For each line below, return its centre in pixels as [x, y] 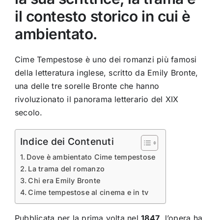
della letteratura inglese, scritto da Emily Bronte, [106, 73]
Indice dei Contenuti [67, 142]
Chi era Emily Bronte [64, 181]
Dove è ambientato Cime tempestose [91, 157]
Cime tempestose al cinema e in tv [88, 192]
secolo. [28, 113]
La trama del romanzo [67, 169]
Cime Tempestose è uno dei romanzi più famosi [106, 60]
